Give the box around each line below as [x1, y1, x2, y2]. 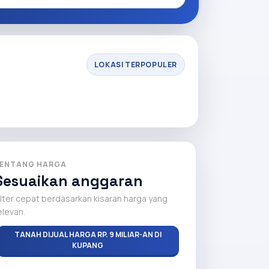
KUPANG [72, 240, 103, 250]
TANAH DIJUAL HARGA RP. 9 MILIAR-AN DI [14, 229, 162, 240]
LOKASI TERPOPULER [94, 59, 177, 70]
